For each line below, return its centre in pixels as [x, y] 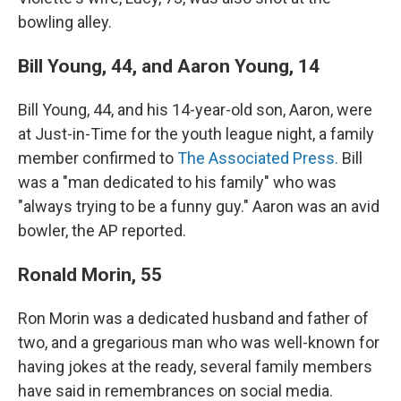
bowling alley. [65, 22]
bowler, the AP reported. [102, 230]
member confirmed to [98, 158]
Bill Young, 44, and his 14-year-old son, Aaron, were [195, 110]
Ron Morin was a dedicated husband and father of [193, 318]
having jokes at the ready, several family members [195, 367]
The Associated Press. [258, 158]
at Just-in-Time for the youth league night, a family [196, 134]
